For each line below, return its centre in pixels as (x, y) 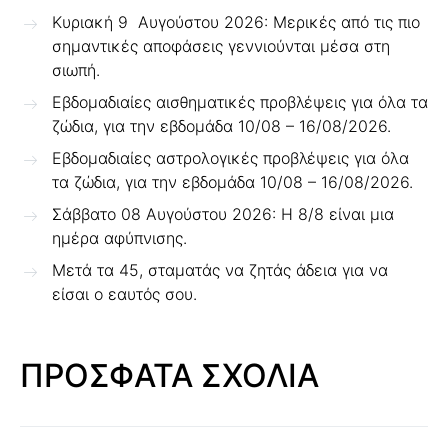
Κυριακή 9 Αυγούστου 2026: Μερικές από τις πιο (236, 22)
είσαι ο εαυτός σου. (124, 294)
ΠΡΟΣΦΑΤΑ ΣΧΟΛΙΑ (169, 375)
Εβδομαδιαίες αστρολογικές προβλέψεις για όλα (230, 158)
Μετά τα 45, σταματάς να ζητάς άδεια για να (220, 270)
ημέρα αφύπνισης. (119, 238)
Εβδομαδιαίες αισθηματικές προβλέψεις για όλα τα (240, 102)
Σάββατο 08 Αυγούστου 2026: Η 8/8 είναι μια (223, 214)
